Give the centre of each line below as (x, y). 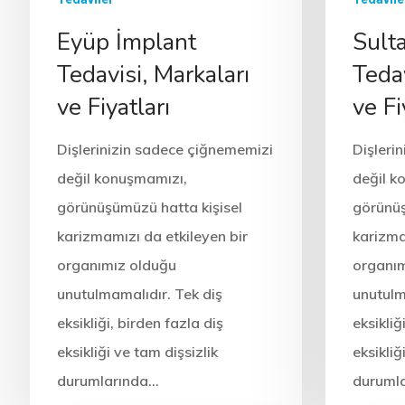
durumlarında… (108, 380)
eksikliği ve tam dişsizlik (137, 351)
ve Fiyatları (113, 107)
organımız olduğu (116, 264)
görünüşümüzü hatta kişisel (149, 207)
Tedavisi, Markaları (153, 74)
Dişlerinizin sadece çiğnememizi (165, 149)
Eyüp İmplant (126, 42)
